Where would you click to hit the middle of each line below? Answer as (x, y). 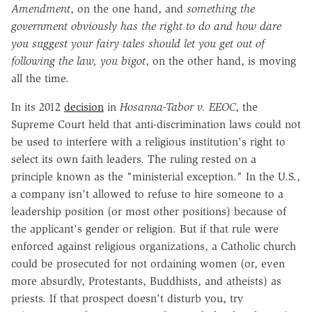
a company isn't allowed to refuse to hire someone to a (147, 194)
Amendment (41, 8)
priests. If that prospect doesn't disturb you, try (127, 298)
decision (84, 107)
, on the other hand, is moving (221, 61)
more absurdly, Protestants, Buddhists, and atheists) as (146, 281)
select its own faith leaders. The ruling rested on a (134, 159)
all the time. (40, 78)
